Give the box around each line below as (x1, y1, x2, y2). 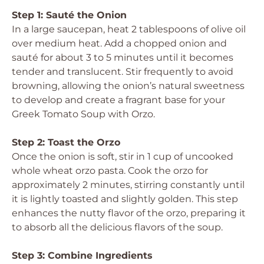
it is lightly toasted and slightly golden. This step (12, 193, 238, 204)
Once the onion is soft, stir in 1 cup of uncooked (12, 151, 233, 162)
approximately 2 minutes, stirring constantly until (12, 179, 245, 190)
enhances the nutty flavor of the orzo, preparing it (12, 207, 246, 219)
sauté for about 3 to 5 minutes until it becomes (12, 52, 233, 63)
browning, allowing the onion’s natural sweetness (12, 80, 245, 91)
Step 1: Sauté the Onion (12, 9, 127, 21)
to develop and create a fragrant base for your (12, 94, 225, 105)
